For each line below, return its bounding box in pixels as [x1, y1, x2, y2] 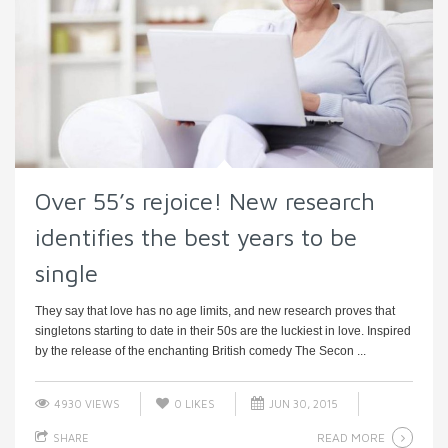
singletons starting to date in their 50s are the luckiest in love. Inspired [35, 323, 411, 338]
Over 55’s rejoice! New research [35, 186, 375, 215]
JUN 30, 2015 [266, 396, 338, 410]
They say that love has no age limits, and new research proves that [35, 303, 395, 318]
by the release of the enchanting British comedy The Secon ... [35, 343, 366, 358]
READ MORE [317, 429, 385, 445]
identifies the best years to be [35, 222, 357, 251]
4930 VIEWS [51, 396, 120, 410]
